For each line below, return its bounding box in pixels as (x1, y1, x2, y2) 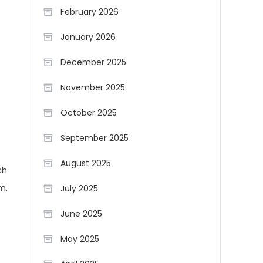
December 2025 (60, 56, 126, 68)
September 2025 (60, 132, 129, 144)
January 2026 (60, 31, 116, 43)
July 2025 (60, 183, 98, 194)
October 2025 (60, 107, 117, 119)
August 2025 (60, 157, 111, 169)
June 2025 (60, 208, 102, 220)
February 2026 (60, 6, 119, 18)
